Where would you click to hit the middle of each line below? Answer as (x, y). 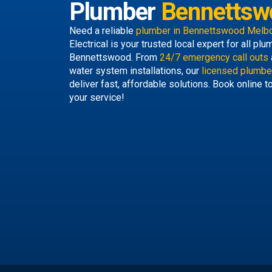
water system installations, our (135, 71)
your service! (97, 97)
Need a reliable (103, 31)
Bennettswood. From (114, 57)
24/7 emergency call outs (214, 57)
